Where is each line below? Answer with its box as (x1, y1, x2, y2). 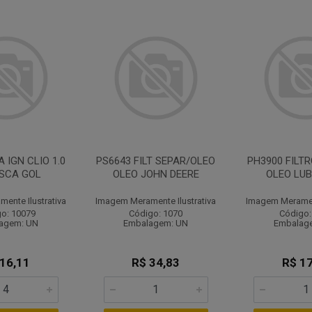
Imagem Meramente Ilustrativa (95, 196, 217, 206)
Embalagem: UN (123, 218, 189, 228)
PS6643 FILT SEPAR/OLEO (96, 155, 216, 167)
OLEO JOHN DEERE (112, 168, 199, 180)
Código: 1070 (129, 208, 183, 219)
